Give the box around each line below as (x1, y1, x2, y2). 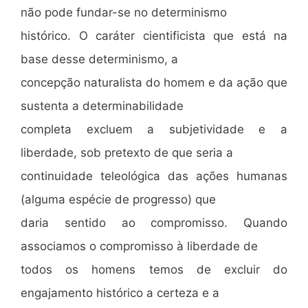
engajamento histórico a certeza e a (21, 285, 219, 300)
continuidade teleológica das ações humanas (21, 168, 287, 183)
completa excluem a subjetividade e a (21, 122, 287, 136)
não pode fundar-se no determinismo (21, 5, 227, 19)
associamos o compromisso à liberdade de (21, 239, 258, 253)
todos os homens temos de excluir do (21, 262, 287, 276)
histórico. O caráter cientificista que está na (21, 28, 287, 43)
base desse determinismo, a (21, 52, 178, 66)
